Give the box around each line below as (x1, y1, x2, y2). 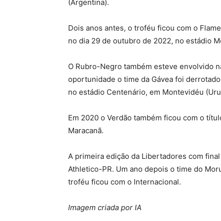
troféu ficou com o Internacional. (68, 177, 181, 187)
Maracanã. (68, 126, 104, 136)
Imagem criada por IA (68, 203, 142, 213)
